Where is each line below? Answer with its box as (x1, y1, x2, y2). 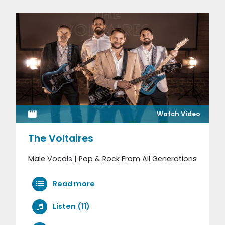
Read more (51, 178, 95, 189)
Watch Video (156, 109, 200, 118)
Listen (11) (52, 201, 90, 211)
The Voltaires (28, 131, 93, 145)
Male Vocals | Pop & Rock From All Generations (28, 153, 197, 164)
